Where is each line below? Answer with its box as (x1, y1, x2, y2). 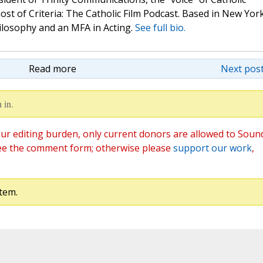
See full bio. (134, 21, 186, 35)
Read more (28, 62, 76, 76)
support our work (173, 141, 252, 155)
